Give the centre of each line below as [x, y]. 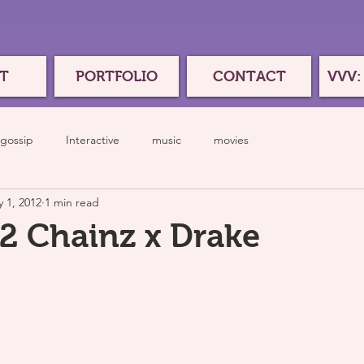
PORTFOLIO [117, 76]
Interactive [93, 139]
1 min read [72, 202]
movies [231, 139]
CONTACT [249, 76]
